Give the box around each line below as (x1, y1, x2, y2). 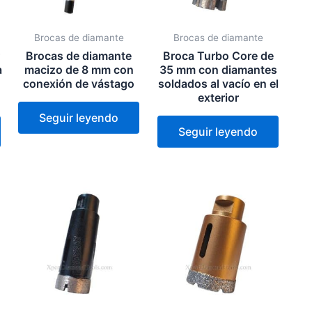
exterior (197, 90, 239, 104)
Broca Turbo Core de (162, 48, 274, 63)
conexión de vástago (23, 76, 135, 91)
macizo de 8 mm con (24, 62, 134, 77)
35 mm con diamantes (159, 62, 277, 77)
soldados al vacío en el (157, 76, 279, 91)
